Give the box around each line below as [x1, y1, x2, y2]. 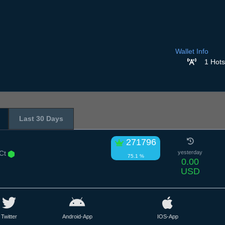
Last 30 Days [19, 115, 63, 123]
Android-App [62, 213, 92, 219]
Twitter [1, 213, 18, 219]
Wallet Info [175, 47, 208, 56]
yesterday [178, 149, 203, 156]
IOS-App [157, 213, 178, 219]
